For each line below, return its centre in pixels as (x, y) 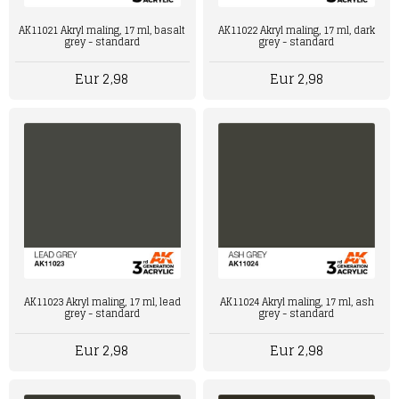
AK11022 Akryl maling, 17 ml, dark (297, 30)
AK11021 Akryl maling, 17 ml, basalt (102, 30)
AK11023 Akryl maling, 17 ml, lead (102, 302)
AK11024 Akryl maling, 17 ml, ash (297, 301)
